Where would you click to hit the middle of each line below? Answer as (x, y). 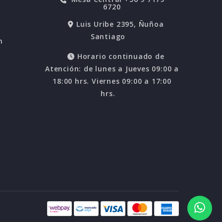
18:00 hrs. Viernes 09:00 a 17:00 (112, 81)
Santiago (108, 37)
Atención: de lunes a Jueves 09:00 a (112, 69)
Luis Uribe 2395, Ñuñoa (119, 24)
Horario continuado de (120, 56)
